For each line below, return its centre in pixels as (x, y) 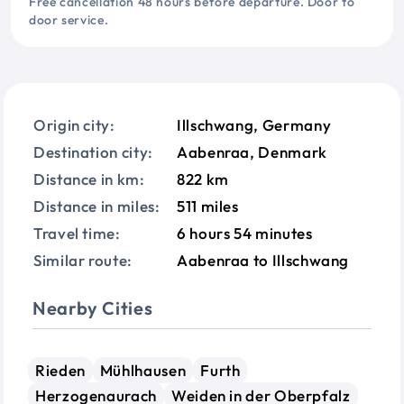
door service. (69, 20)
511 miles (208, 206)
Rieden (60, 370)
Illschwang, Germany (254, 125)
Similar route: (83, 260)
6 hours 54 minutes (245, 233)
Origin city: (74, 125)
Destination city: (93, 152)
